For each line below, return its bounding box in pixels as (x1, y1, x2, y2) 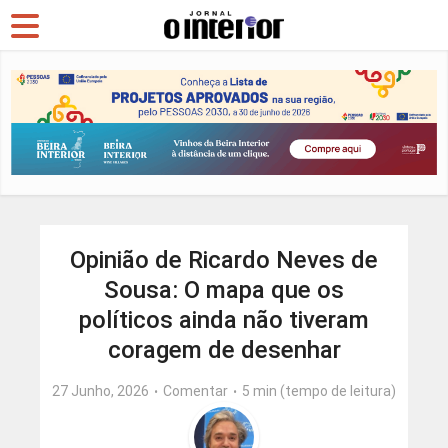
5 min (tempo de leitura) (242, 383, 396, 400)
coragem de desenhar (107, 336, 341, 365)
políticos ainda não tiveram (79, 306, 369, 335)
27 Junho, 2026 (52, 383, 149, 400)
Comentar (163, 383, 228, 400)
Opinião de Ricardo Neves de (70, 246, 378, 275)
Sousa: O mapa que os (104, 276, 344, 305)
